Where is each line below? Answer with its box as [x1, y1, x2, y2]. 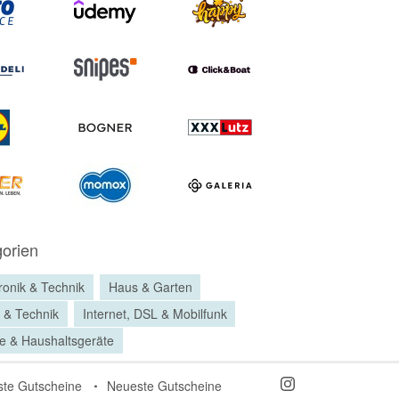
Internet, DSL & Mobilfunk [82, 305, 227, 323]
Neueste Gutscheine [107, 377, 222, 395]
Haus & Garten [108, 278, 192, 297]
